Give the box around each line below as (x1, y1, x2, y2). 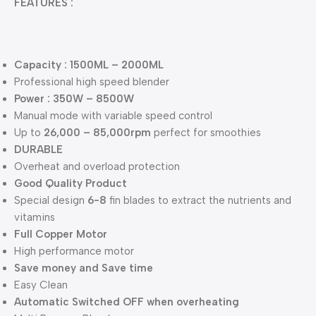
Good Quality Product (14, 177, 127, 190)
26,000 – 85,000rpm (44, 126, 151, 140)
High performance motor (14, 245, 134, 258)
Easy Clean (14, 279, 68, 292)
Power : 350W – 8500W (14, 92, 134, 106)
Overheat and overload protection (14, 160, 180, 174)
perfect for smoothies (151, 126, 261, 140)
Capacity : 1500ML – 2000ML (14, 59, 164, 72)
